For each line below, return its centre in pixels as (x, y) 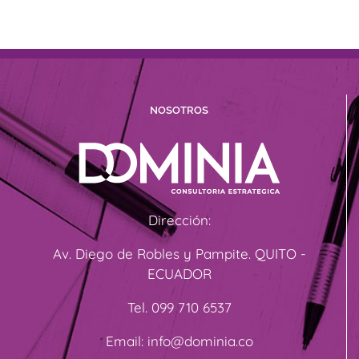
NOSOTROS (179, 110)
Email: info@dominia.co (179, 341)
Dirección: (179, 220)
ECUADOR (179, 273)
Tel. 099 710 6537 (179, 307)
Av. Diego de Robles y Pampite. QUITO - (179, 253)
